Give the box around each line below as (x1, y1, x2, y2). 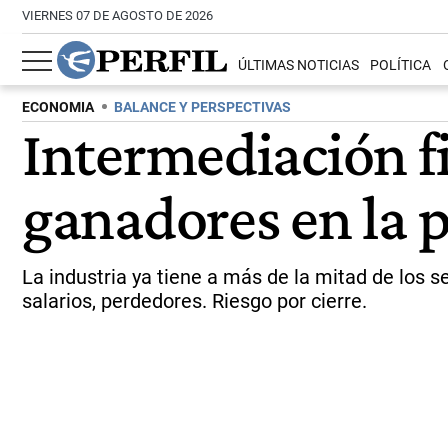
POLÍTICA (370, 57, 432, 75)
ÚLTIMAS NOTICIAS (238, 57, 360, 75)
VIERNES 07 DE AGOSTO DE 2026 (22, 8, 213, 23)
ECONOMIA (22, 99, 94, 116)
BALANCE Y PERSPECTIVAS (114, 99, 291, 116)
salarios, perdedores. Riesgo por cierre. (22, 289, 367, 313)
